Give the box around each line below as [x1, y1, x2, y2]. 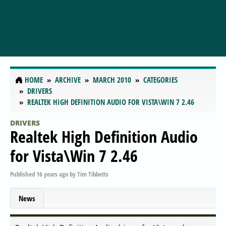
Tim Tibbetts [77, 169, 108, 179]
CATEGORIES [143, 75, 178, 85]
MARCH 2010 [93, 75, 131, 85]
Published [10, 169, 36, 179]
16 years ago [36, 169, 68, 179]
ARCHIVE [55, 75, 81, 85]
